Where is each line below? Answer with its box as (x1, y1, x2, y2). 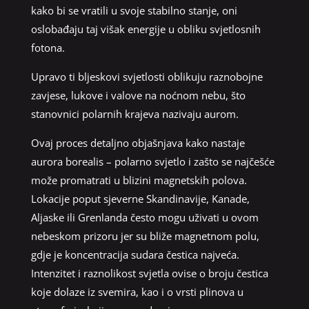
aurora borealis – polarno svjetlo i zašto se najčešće (30, 154, 275, 168)
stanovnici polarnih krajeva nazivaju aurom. (30, 106, 239, 121)
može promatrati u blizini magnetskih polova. (30, 172, 247, 187)
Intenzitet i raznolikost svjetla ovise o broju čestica (30, 266, 268, 280)
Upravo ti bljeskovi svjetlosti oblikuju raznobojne (30, 69, 263, 83)
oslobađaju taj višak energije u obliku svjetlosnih (30, 21, 261, 36)
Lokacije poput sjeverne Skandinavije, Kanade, (30, 191, 250, 206)
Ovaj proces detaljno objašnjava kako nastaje (30, 135, 245, 150)
